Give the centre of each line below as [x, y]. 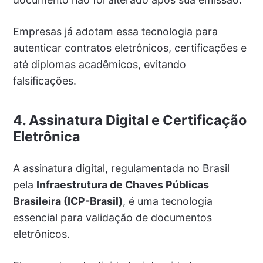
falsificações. [44, 80]
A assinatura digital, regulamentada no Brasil [121, 168]
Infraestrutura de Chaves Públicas [122, 184]
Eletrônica [46, 136]
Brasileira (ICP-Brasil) [68, 201]
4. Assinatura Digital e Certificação [129, 120]
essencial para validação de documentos [112, 217]
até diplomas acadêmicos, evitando [99, 64]
